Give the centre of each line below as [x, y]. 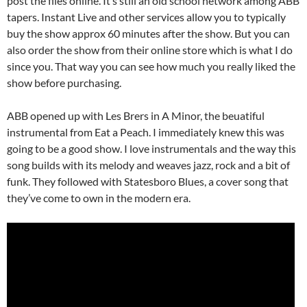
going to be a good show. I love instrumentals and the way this [151, 148]
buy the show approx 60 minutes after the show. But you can [148, 33]
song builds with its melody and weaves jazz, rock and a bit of [148, 164]
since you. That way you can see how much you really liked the [151, 66]
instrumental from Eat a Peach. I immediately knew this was [146, 132]
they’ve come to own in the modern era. [99, 197]
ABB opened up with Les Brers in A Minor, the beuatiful [136, 115]
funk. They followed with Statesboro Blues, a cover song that [148, 181]
